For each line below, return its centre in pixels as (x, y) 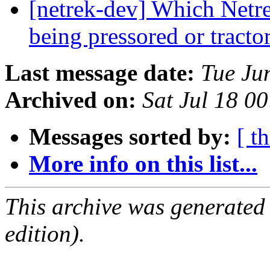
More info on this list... (143, 164)
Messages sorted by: (130, 137)
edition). (45, 234)
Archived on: (71, 100)
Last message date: (100, 73)
